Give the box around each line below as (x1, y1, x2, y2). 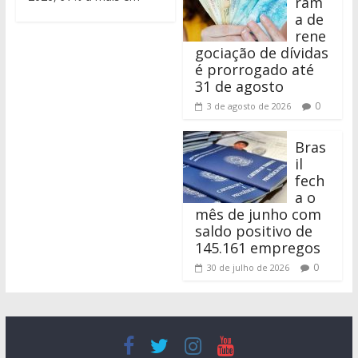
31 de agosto (195, 77, 284, 97)
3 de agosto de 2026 (207, 100, 292, 113)
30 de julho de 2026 (207, 261, 290, 274)
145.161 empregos (195, 238, 321, 258)
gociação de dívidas (195, 43, 329, 63)
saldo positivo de (195, 221, 313, 241)
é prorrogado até (195, 60, 315, 80)
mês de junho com (195, 205, 322, 225)
